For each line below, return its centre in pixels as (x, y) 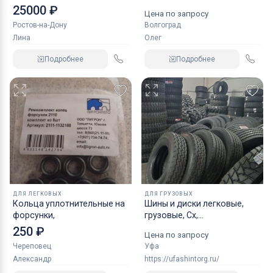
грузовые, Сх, (171, 215)
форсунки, (34, 215)
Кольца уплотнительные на (69, 204)
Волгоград (163, 25)
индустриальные (179, 227)
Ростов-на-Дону (40, 25)
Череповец (32, 246)
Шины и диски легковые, (194, 204)
